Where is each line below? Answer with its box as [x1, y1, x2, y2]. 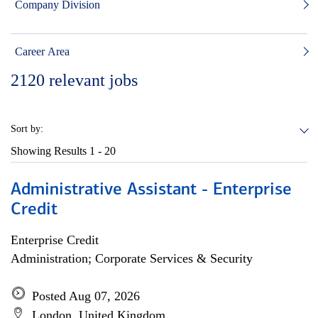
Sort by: [11, 124, 43, 134]
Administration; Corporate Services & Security [11, 251, 253, 265]
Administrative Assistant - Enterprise [11, 182, 292, 199]
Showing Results [11, 145, 89, 157]
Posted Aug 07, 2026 [32, 289, 140, 303]
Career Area [15, 45, 70, 57]
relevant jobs [49, 71, 138, 89]
